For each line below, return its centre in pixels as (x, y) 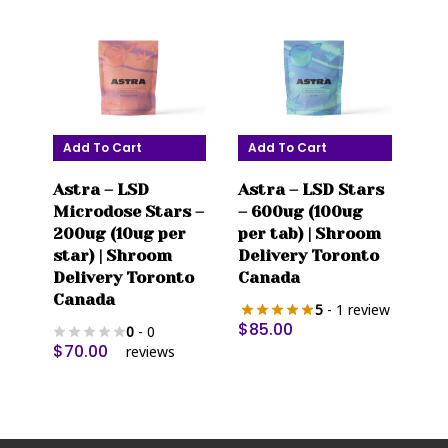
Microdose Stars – (128, 212)
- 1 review (357, 309)
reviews (151, 351)
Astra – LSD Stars (311, 190)
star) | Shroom (112, 256)
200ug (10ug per (119, 234)
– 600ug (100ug (301, 212)
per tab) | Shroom (310, 234)
